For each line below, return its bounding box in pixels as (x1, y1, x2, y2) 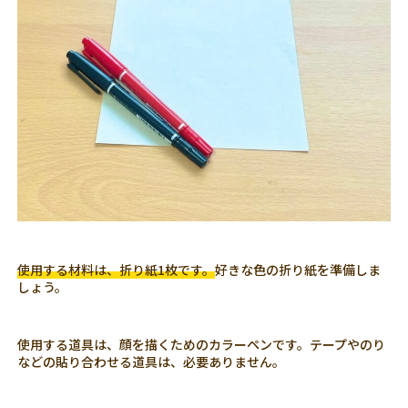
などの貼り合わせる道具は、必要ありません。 (17, 352, 286, 371)
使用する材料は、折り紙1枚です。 (17, 260, 216, 279)
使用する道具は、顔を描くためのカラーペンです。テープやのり (17, 334, 386, 353)
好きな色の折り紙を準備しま (215, 260, 382, 279)
